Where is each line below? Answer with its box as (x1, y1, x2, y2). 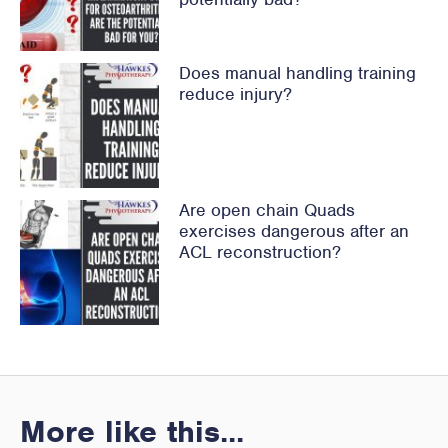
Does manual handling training (178, 62, 416, 85)
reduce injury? (178, 83, 292, 106)
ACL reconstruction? (178, 240, 341, 263)
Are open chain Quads (178, 198, 355, 221)
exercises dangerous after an (178, 219, 409, 242)
